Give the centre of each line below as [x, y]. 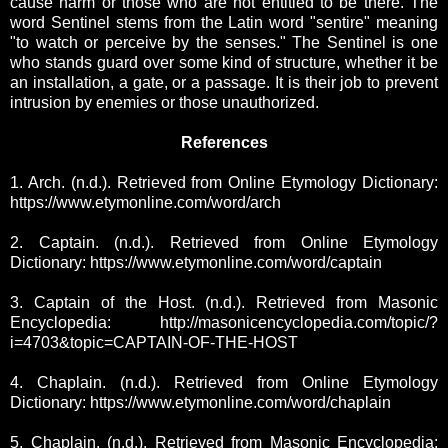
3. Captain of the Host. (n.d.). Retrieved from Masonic [224, 303]
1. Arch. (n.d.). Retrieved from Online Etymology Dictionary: [224, 183]
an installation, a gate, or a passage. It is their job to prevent [224, 83]
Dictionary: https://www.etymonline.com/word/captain [196, 263]
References [224, 143]
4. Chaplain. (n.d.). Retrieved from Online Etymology [224, 383]
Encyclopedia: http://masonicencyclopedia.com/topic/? [224, 323]
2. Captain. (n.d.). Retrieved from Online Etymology [224, 243]
